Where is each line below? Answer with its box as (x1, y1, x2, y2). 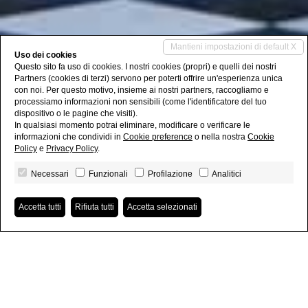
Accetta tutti (19, 202, 61, 212)
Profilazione (148, 169, 192, 179)
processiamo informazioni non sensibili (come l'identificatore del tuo (14, 97, 267, 107)
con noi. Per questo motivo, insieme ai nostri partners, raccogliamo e (14, 85, 269, 95)
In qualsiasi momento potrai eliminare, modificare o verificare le (14, 120, 250, 130)
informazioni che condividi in (14, 132, 123, 142)
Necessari (31, 169, 69, 179)
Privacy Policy (46, 144, 98, 153)
